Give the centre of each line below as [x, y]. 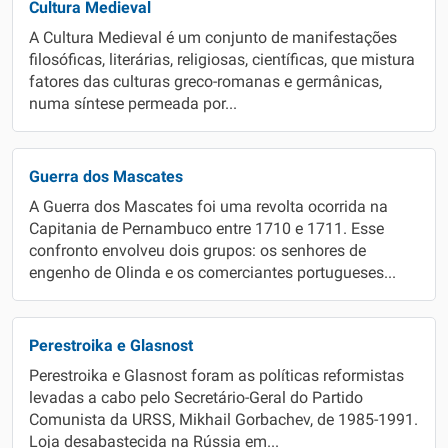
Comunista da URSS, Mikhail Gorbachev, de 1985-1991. [223, 420]
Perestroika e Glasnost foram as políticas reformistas [216, 376]
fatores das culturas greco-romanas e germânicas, [205, 82]
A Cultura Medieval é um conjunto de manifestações [213, 38]
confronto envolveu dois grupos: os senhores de [197, 251]
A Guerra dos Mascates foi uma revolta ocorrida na [208, 207]
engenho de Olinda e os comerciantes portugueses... [212, 273]
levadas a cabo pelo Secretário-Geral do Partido [196, 398]
